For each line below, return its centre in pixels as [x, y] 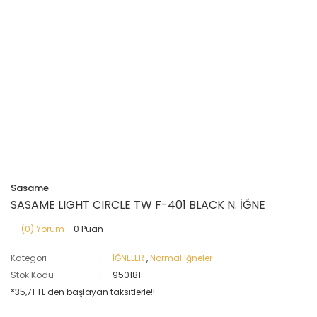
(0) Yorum [43, 229]
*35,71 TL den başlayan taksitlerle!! [83, 292]
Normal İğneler [181, 258]
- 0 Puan [84, 229]
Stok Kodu [32, 275]
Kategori [29, 258]
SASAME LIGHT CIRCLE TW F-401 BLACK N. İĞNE [138, 205]
